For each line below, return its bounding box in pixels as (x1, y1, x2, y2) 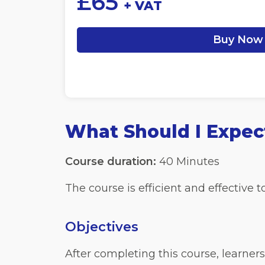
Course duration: (64, 155, 156, 168)
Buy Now (212, 33, 263, 46)
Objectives (64, 219, 138, 235)
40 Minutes (156, 155, 219, 168)
